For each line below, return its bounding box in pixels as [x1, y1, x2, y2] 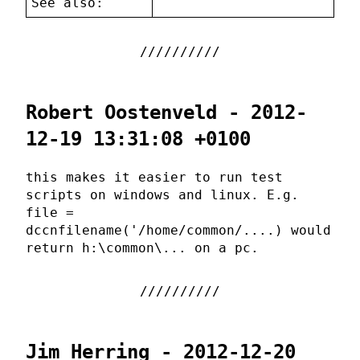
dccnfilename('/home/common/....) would [26, 223, 331, 239]
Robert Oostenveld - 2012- [26, 101, 307, 125]
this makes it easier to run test [26, 170, 283, 186]
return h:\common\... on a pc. [26, 240, 259, 256]
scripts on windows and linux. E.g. [26, 187, 299, 203]
